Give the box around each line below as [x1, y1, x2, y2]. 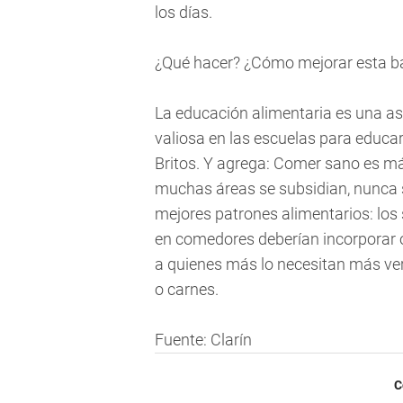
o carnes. [155, 280, 219, 300]
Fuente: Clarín [155, 330, 252, 350]
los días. [155, 3, 212, 22]
